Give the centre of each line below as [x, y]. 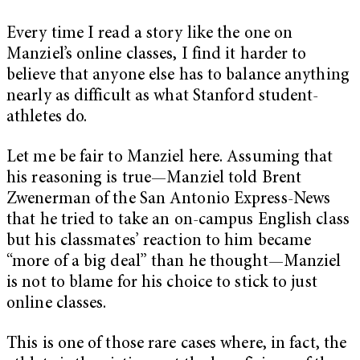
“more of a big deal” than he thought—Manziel [174, 263]
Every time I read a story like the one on [150, 35]
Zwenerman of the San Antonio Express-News [169, 200]
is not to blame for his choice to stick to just [162, 284]
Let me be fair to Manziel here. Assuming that [170, 158]
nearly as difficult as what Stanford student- [163, 97]
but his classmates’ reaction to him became [159, 242]
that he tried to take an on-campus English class [178, 221]
